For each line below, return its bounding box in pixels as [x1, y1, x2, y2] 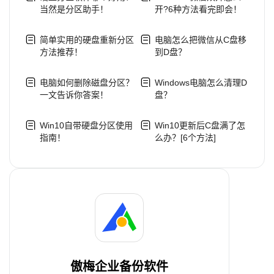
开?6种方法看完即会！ [154, 4, 242, 15]
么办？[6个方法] [154, 133, 216, 143]
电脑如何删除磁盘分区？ [40, 78, 134, 88]
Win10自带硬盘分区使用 [40, 120, 133, 131]
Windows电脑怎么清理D [154, 78, 247, 88]
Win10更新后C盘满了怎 [154, 120, 245, 131]
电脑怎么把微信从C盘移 [154, 35, 246, 45]
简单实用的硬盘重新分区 [40, 35, 134, 45]
